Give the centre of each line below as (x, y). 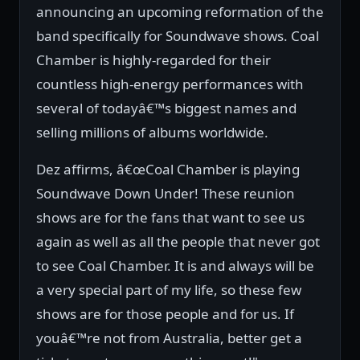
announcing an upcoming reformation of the (180, 12)
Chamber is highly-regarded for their (153, 60)
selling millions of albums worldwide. (152, 133)
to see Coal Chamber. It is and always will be (175, 266)
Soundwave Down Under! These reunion (166, 194)
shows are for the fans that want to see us (170, 218)
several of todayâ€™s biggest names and (166, 108)
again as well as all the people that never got (178, 242)
